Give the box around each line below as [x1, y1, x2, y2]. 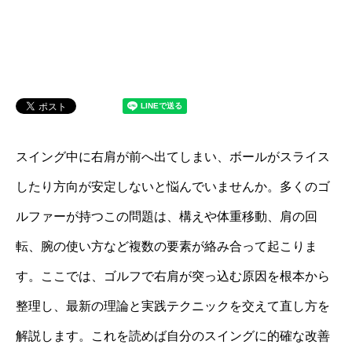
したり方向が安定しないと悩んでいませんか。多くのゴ [16, 180, 330, 193]
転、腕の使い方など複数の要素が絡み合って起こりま [16, 240, 317, 253]
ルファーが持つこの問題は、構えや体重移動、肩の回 [16, 210, 317, 223]
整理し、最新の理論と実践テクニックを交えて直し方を [16, 299, 330, 313]
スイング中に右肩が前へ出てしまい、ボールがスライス [16, 150, 330, 163]
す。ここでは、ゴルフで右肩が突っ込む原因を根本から [16, 269, 330, 283]
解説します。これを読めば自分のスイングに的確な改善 [16, 329, 330, 343]
